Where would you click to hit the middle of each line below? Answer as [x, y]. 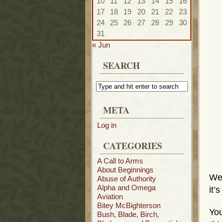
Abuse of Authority [127, 179]
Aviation [110, 196]
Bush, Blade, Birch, [128, 214]
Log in [107, 125]
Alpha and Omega [126, 188]
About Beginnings [125, 170]
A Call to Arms [120, 161]
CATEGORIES [133, 145]
